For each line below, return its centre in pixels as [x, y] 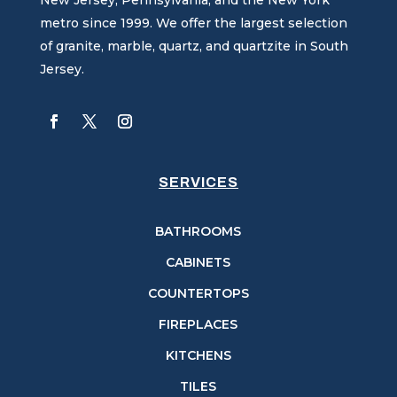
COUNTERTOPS [198, 293]
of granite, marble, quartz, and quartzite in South [194, 46]
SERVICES [198, 182]
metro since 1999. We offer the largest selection [193, 23]
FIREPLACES [198, 324]
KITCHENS [198, 355]
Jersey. [62, 69]
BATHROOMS [198, 231]
